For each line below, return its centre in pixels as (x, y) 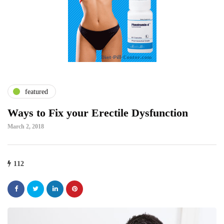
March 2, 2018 (26, 127)
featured (36, 91)
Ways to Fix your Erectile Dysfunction (98, 113)
